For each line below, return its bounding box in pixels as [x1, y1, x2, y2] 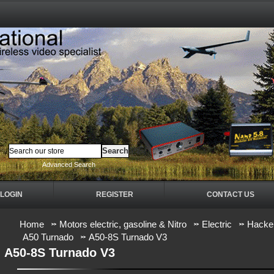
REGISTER [96, 190, 133, 199]
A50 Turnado [23, 232, 73, 242]
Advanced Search [42, 161, 95, 168]
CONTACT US [207, 190, 254, 199]
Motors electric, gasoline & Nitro [59, 219, 187, 229]
